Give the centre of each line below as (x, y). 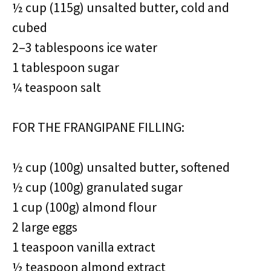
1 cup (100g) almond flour (84, 207)
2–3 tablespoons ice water (85, 47)
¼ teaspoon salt (57, 87)
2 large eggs (45, 227)
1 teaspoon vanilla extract (84, 247)
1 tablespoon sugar (66, 67)
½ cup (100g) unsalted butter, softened (121, 167)
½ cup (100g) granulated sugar (97, 187)
